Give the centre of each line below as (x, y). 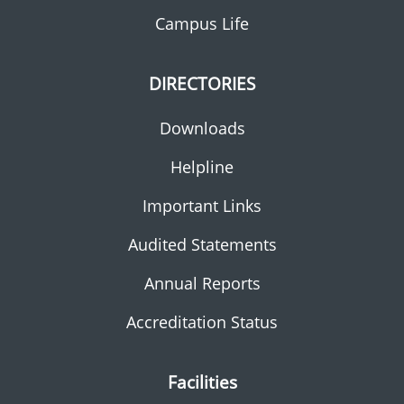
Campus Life (202, 23)
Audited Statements (202, 244)
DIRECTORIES (202, 83)
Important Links (202, 205)
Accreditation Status (202, 321)
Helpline (202, 166)
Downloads (202, 128)
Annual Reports (202, 283)
